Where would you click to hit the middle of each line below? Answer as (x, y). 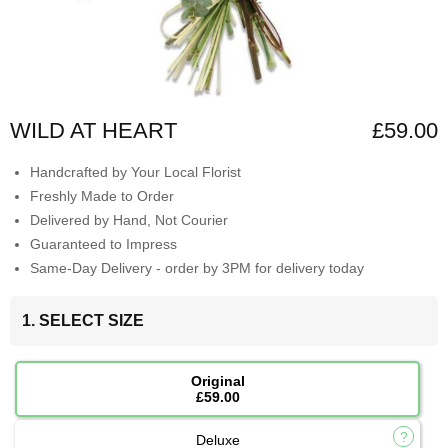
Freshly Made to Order (102, 196)
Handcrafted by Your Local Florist (135, 172)
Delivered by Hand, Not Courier (129, 220)
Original (217, 381)
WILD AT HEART (93, 131)
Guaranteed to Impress (103, 244)
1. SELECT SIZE (83, 321)
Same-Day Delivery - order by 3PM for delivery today (197, 268)
